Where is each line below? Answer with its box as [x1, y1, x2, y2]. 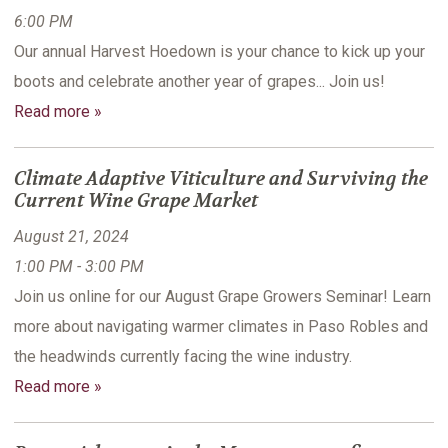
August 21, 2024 [14, 227, 129, 247]
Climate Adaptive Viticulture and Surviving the [14, 167, 428, 192]
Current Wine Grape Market [14, 189, 258, 214]
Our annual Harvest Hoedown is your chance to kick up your [14, 42, 425, 62]
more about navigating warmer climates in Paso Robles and [14, 317, 428, 337]
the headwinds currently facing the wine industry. [14, 347, 352, 367]
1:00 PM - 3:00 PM [14, 257, 144, 277]
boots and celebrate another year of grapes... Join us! [14, 72, 385, 92]
